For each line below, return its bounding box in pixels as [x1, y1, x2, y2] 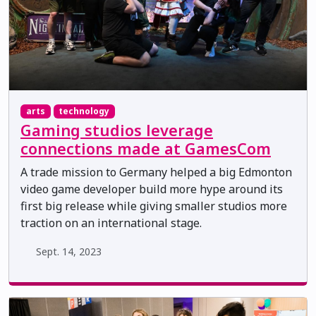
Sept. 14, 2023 [35, 245, 102, 259]
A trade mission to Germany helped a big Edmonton [20, 164, 292, 181]
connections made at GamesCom [20, 138, 271, 159]
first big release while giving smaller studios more [20, 198, 287, 214]
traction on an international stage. [20, 215, 202, 231]
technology [59, 104, 110, 117]
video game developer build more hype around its [20, 181, 283, 197]
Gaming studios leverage [20, 120, 213, 141]
